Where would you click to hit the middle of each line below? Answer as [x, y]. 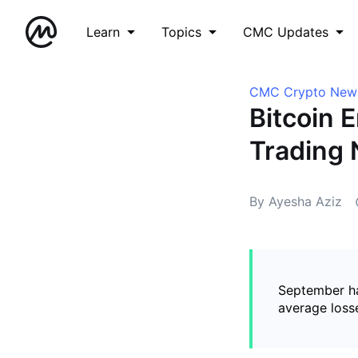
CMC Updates [286, 32]
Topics [181, 32]
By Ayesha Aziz [296, 201]
